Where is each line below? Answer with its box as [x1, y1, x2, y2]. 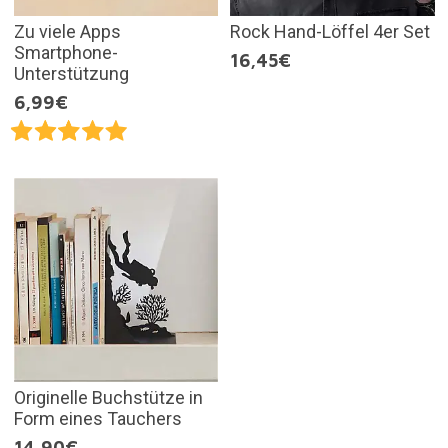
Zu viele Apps [13, 20, 121, 42]
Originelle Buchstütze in [13, 387, 203, 409]
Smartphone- [13, 41, 118, 63]
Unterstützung [13, 62, 129, 84]
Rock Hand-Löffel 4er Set [230, 20, 430, 42]
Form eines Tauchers [13, 408, 182, 430]
